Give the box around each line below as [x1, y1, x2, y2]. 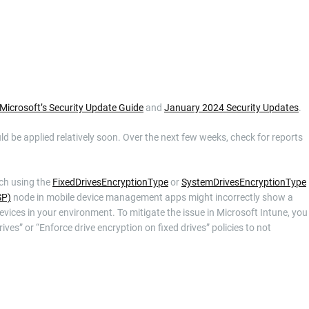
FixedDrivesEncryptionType [52, 177, 168, 188]
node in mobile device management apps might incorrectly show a [11, 192, 293, 203]
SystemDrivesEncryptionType [181, 177, 306, 188]
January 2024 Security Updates [164, 102, 299, 113]
